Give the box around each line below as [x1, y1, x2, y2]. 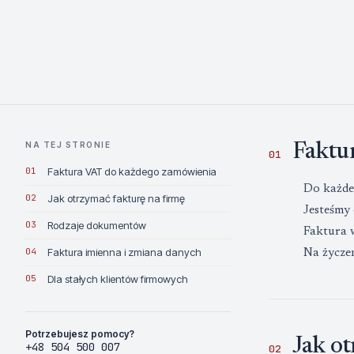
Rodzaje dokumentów [47, 219, 146, 232]
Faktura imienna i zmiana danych [47, 246, 201, 258]
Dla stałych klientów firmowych [47, 273, 188, 285]
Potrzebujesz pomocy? [25, 328, 134, 340]
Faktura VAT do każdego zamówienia [47, 165, 217, 178]
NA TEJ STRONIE [25, 140, 111, 149]
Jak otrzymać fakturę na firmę [47, 192, 185, 205]
